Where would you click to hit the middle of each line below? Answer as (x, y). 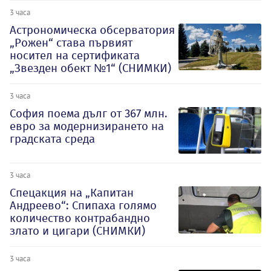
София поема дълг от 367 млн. (89, 113)
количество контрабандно (80, 218)
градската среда (52, 139)
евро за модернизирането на (87, 126)
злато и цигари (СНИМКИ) (77, 231)
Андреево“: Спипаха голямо (83, 206)
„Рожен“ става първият (71, 42)
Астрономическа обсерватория (92, 30)
